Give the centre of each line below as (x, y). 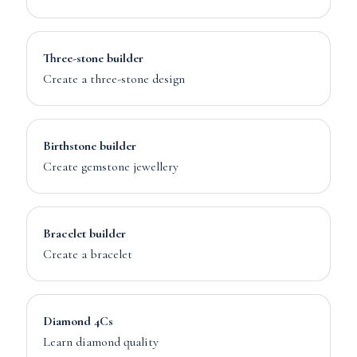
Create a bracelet (87, 254)
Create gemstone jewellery (110, 167)
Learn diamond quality (100, 342)
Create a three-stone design (114, 79)
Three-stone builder (93, 58)
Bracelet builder (84, 233)
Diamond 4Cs (78, 321)
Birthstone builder (89, 146)
